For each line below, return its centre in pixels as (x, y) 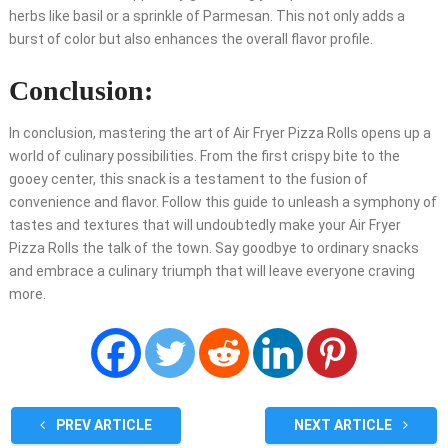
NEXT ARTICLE (345, 425)
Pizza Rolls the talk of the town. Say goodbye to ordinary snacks (213, 248)
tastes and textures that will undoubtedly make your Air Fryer (204, 225)
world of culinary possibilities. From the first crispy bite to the (204, 156)
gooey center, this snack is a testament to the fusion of (188, 179)
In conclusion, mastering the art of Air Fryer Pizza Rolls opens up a (219, 133)
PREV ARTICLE (102, 425)
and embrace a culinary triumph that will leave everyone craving (211, 271)
